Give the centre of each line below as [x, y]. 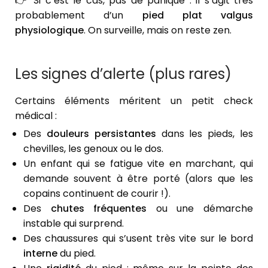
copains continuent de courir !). [97, 194]
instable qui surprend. [74, 224]
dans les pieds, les [205, 134]
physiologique [49, 31]
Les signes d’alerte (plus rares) [123, 74]
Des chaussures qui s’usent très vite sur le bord [138, 239]
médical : [36, 116]
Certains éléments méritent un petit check [134, 101]
